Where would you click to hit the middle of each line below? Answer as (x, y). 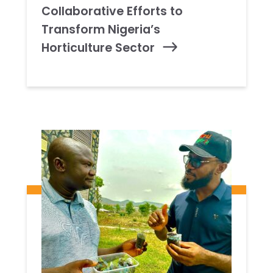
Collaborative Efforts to (112, 11)
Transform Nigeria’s (101, 29)
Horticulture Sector (98, 48)
